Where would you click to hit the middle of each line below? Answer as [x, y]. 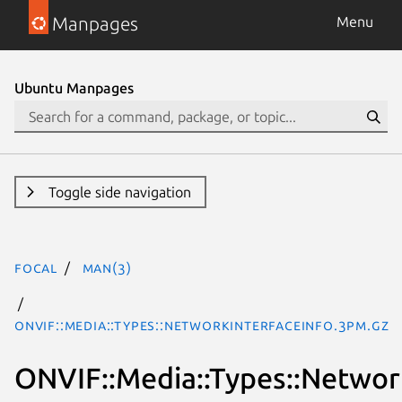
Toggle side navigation [119, 192]
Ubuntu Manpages [74, 88]
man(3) [107, 267]
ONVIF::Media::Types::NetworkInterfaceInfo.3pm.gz [202, 325]
